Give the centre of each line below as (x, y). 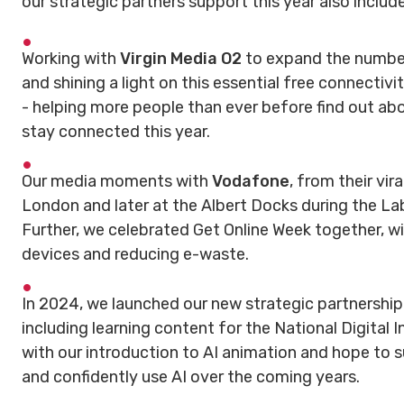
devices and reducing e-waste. (135, 254)
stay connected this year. (116, 131)
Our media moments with (117, 181)
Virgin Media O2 (181, 58)
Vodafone (251, 181)
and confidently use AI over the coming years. (191, 376)
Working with (71, 58)
